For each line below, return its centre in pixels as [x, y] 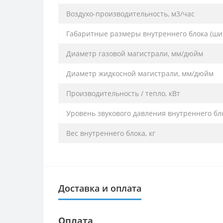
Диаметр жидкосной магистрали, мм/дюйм [140, 73]
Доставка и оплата [100, 188]
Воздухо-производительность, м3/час [130, 13]
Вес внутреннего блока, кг [111, 133]
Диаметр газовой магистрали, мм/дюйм [135, 53]
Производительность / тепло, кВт [123, 93]
